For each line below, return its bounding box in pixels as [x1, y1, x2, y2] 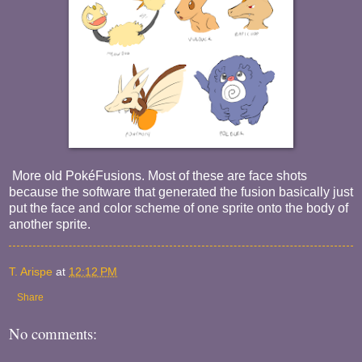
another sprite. [9, 217, 90, 232]
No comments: [9, 322, 97, 343]
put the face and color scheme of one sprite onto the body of [9, 201, 348, 216]
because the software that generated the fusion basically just [9, 185, 353, 200]
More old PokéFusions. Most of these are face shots [9, 169, 307, 183]
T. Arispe [9, 264, 53, 278]
